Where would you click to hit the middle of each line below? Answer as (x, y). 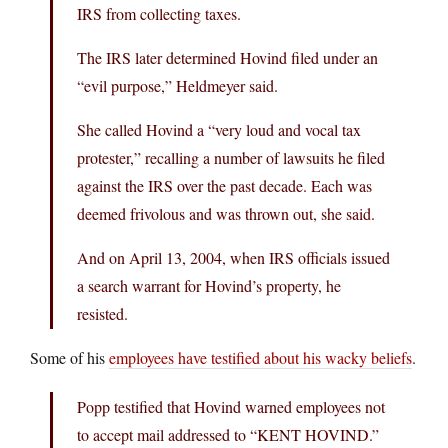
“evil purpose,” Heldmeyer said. (177, 85)
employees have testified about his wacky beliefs (260, 357)
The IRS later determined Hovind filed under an (227, 57)
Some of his (69, 357)
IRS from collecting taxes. (159, 13)
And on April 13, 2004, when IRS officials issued (233, 257)
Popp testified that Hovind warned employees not (231, 406)
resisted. (102, 313)
